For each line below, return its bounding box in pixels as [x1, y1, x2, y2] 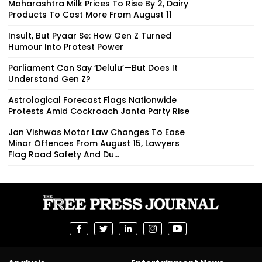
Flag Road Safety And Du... [8, 148, 119, 160]
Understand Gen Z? [8, 73, 91, 85]
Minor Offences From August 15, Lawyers [8, 137, 180, 149]
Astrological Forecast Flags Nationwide [8, 94, 177, 106]
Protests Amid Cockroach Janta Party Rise [8, 105, 189, 117]
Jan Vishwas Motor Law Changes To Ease [8, 126, 185, 138]
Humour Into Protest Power [8, 40, 123, 53]
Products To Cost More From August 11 [8, 8, 172, 20]
